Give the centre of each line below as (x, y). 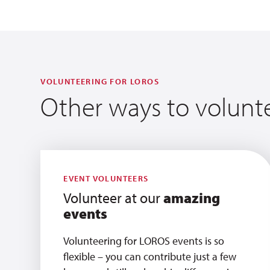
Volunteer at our (114, 198)
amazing (192, 198)
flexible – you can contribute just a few (150, 256)
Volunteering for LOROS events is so (144, 241)
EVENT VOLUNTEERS (106, 178)
